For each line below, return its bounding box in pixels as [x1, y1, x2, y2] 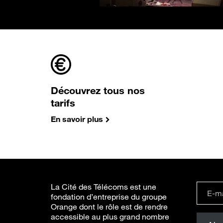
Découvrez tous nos [51, 84, 145, 97]
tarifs [51, 97, 75, 109]
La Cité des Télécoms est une [51, 182, 156, 192]
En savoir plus [51, 114, 103, 124]
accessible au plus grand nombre [51, 212, 169, 222]
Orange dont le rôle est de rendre [51, 202, 168, 212]
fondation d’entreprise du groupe [51, 192, 167, 202]
